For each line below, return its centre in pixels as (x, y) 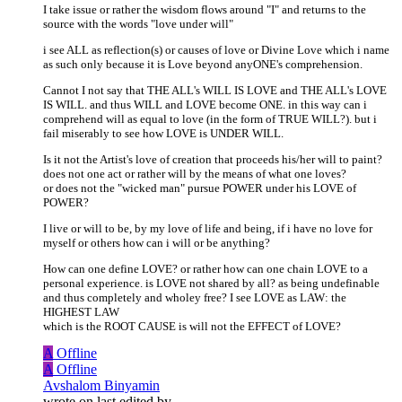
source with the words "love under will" (138, 24)
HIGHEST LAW (81, 312)
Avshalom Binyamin (101, 386)
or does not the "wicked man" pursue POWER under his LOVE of (200, 188)
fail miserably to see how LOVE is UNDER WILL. (163, 134)
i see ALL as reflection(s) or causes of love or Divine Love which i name (216, 50)
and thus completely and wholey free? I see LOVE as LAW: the (195, 298)
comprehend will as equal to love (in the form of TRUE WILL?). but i (210, 119)
